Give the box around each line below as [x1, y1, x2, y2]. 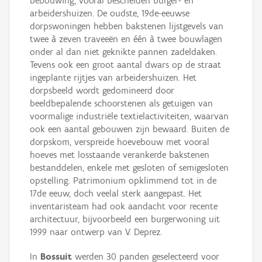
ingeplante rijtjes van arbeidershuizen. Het [30, 72, 196, 84]
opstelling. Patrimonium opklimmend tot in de [30, 175, 216, 187]
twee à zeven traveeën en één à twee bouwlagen [30, 33, 222, 45]
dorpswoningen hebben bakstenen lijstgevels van [30, 20, 223, 32]
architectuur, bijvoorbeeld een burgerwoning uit [30, 213, 220, 225]
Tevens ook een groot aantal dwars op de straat [30, 59, 221, 71]
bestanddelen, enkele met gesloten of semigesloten [30, 162, 229, 174]
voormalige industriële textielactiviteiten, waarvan [30, 111, 229, 122]
